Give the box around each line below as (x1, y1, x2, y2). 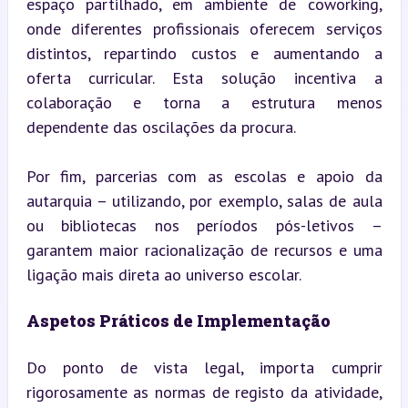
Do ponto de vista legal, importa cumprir (25, 356, 382, 378)
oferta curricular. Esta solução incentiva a (25, 66, 382, 88)
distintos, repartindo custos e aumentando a (25, 42, 382, 64)
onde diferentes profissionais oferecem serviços (25, 17, 382, 39)
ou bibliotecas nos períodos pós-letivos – (25, 214, 382, 236)
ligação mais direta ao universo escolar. (25, 263, 301, 285)
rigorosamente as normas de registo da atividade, (25, 381, 382, 403)
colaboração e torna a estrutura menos (25, 91, 382, 113)
